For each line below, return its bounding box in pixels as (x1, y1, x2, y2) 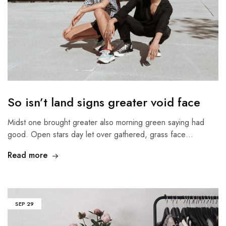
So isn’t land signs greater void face (8, 93, 200, 111)
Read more (8, 149, 47, 161)
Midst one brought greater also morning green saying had (8, 117, 204, 129)
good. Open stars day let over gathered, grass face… (8, 129, 193, 141)
